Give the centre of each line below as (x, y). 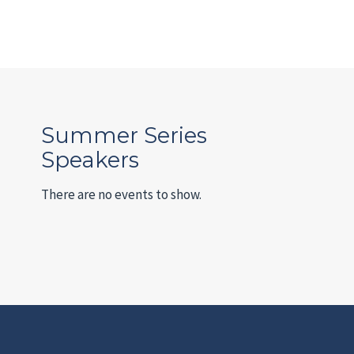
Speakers (90, 160)
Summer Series (124, 135)
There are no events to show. (122, 195)
